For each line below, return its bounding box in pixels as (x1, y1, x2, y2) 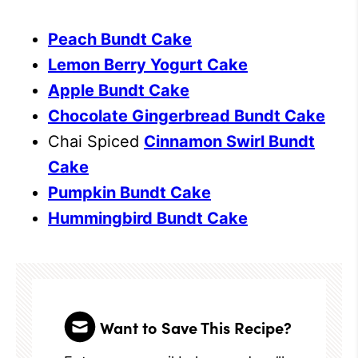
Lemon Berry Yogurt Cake (48, 54, 248, 74)
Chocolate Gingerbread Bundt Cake (48, 105, 325, 125)
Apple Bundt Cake (48, 80, 189, 100)
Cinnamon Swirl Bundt (144, 131, 315, 151)
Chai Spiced (48, 131, 144, 151)
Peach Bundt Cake (48, 29, 192, 49)
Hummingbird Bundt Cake (48, 208, 248, 228)
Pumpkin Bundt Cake (48, 182, 211, 202)
